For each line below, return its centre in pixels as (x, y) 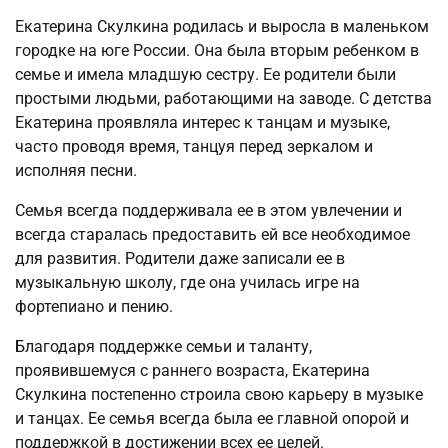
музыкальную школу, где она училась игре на (187, 282)
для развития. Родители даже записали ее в (180, 258)
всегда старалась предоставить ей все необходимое (212, 234)
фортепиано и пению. (94, 306)
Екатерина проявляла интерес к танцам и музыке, (202, 122)
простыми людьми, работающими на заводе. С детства (223, 98)
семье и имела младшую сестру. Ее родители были (205, 74)
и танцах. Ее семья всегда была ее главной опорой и (212, 418)
